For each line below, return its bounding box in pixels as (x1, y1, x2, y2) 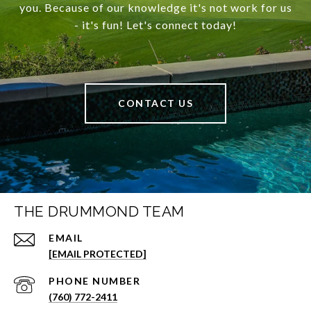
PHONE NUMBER (49, 275, 140, 287)
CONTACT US (118, 97, 193, 110)
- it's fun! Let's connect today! (74, 18, 237, 32)
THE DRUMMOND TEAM (14, 203, 185, 221)
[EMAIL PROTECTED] (49, 248, 146, 260)
